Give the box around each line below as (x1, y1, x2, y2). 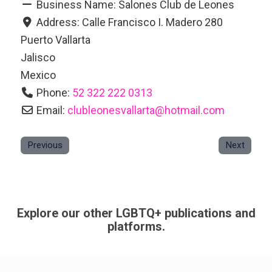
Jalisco (20, 51, 55, 64)
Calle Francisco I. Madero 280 (82, 16, 223, 29)
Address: (36, 16, 83, 29)
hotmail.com (165, 104, 225, 117)
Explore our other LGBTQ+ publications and (16, 205, 256, 220)
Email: (36, 104, 68, 117)
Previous (27, 140, 63, 151)
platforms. (107, 219, 165, 234)
